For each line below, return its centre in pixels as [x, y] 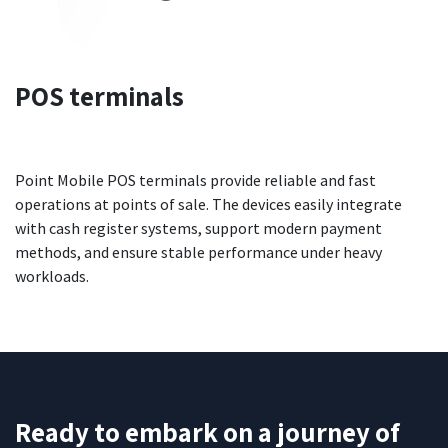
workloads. [52, 276]
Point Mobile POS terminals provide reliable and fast [195, 180]
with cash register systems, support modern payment [198, 228]
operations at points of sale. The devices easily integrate [208, 204]
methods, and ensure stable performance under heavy [198, 252]
